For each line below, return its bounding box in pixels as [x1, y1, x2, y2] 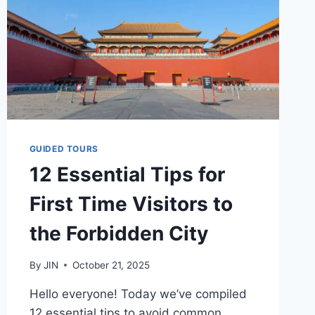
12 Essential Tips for [29, 162, 225, 187]
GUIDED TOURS [29, 143, 98, 155]
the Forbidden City [29, 221, 208, 246]
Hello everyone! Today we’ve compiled [29, 286, 247, 301]
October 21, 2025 [72, 259, 150, 271]
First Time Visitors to [29, 192, 233, 217]
